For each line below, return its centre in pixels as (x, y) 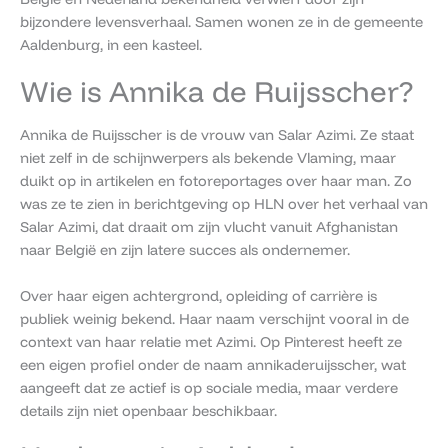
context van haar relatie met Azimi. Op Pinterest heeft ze (211, 342)
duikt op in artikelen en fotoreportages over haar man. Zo (216, 180)
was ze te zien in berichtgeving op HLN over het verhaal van (224, 203)
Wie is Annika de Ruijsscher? (216, 90)
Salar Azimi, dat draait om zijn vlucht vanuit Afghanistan (209, 226)
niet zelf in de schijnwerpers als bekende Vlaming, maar (208, 157)
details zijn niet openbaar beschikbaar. (148, 411)
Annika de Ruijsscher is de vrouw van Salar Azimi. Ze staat (217, 134)
